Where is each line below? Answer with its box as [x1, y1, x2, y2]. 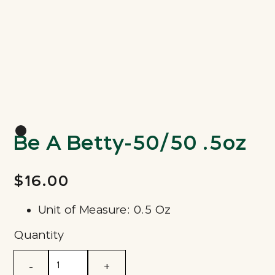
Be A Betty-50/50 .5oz [14, 131, 247, 155]
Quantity [14, 228, 64, 242]
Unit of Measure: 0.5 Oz [38, 203, 171, 217]
